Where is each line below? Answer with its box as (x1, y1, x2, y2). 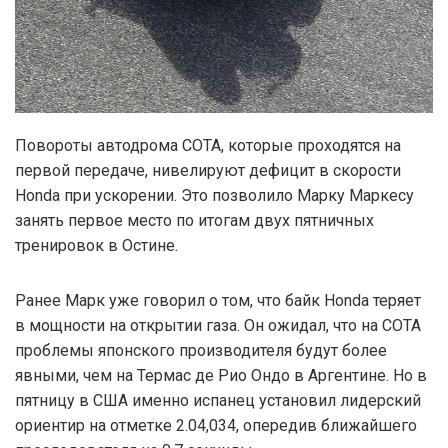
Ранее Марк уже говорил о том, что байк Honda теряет (15, 290, 421, 310)
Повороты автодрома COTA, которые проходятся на (15, 135, 401, 155)
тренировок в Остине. (15, 235, 178, 255)
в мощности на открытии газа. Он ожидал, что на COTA (15, 315, 421, 335)
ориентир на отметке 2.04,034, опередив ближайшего (15, 415, 417, 435)
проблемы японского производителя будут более (15, 340, 387, 360)
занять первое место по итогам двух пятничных (15, 210, 374, 230)
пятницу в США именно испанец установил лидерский (15, 390, 421, 410)
